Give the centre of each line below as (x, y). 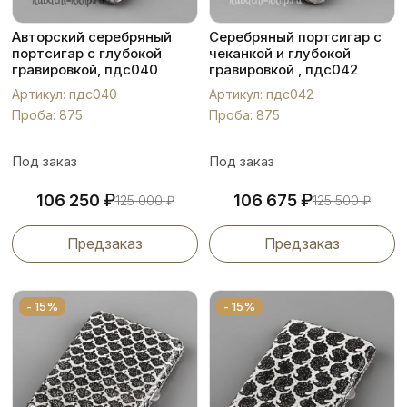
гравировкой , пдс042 (283, 69)
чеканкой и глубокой (280, 53)
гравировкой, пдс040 (85, 69)
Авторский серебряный (92, 37)
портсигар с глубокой (87, 53)
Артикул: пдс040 (65, 94)
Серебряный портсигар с (295, 37)
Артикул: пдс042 (261, 94)
